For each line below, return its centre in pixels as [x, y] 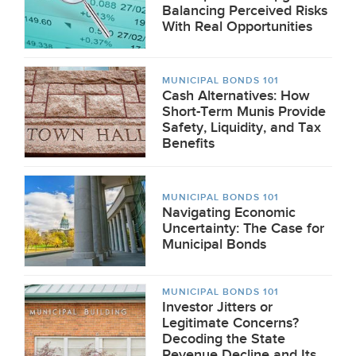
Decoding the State [224, 339]
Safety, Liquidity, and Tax [242, 128]
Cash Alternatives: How [236, 96]
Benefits [188, 143]
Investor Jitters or [217, 307]
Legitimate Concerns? [230, 323]
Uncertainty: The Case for [243, 228]
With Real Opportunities [237, 27]
